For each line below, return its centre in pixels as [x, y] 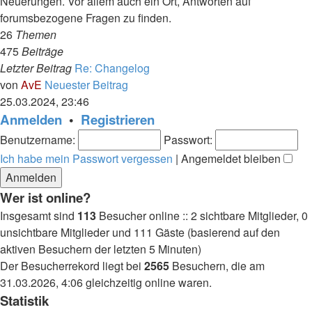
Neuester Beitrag [86, 85]
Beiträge [42, 51]
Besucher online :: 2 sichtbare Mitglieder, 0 [202, 216]
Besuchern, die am [217, 266]
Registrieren [118, 119]
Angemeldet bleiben [232, 158]
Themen [36, 34]
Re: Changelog [112, 68]
